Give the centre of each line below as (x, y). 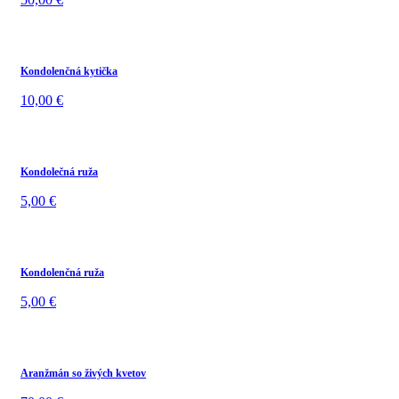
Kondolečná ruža (59, 171)
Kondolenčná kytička (69, 71)
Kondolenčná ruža (62, 272)
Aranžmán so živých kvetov (83, 373)
